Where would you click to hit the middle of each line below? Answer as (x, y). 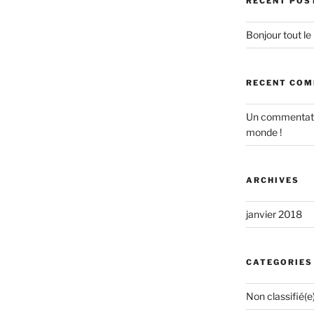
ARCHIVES (272, 180)
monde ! (264, 132)
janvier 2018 (274, 214)
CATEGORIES (279, 262)
